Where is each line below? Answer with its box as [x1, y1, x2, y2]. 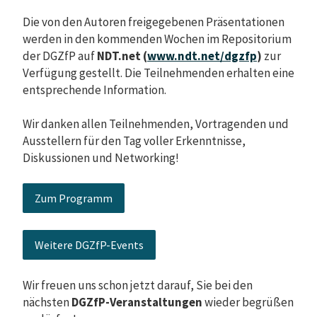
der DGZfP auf [23, 48, 97, 64]
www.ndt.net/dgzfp [147, 48, 257, 64]
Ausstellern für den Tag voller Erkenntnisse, [23, 133, 246, 149]
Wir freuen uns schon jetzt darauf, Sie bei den [23, 277, 253, 294]
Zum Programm [35, 191, 113, 206]
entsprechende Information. [23, 82, 166, 98]
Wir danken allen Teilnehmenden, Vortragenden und [23, 116, 289, 132]
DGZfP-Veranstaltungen [71, 294, 202, 311]
